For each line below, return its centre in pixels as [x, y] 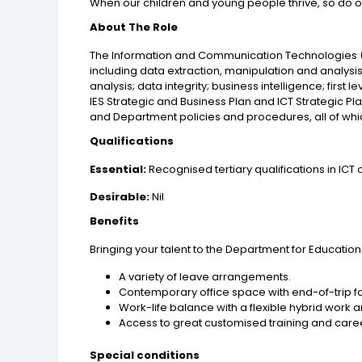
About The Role [134, 27]
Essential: [118, 170]
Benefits [115, 221]
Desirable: [120, 197]
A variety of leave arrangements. [205, 277]
